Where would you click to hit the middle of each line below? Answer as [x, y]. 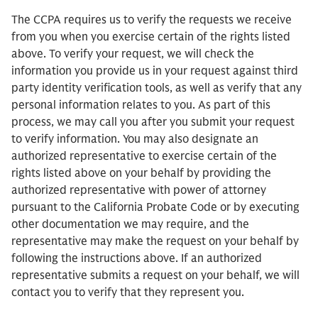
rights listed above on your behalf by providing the [141, 173]
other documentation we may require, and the [130, 224]
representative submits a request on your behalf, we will [155, 275]
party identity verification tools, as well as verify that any [157, 88]
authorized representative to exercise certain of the [144, 156]
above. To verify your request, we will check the [133, 54]
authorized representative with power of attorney [139, 190]
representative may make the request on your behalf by [155, 241]
